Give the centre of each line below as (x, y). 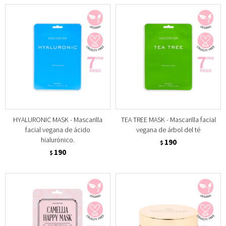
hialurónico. (58, 139)
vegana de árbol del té (168, 129)
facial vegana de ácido (58, 129)
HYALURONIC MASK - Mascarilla (58, 119)
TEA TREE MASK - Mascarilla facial (168, 119)
